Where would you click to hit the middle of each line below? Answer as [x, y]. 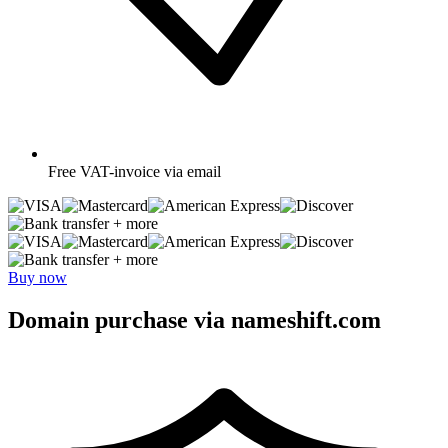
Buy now [37, 277]
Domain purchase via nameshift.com [194, 319]
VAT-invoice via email [150, 171]
